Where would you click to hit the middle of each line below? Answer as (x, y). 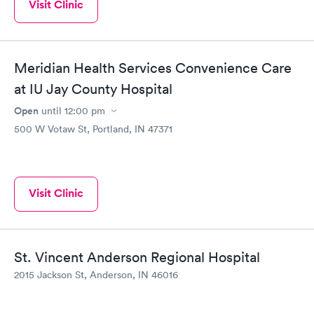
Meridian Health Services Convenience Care (153, 68)
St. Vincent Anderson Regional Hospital (137, 257)
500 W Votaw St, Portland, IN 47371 (93, 129)
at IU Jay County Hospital (93, 89)
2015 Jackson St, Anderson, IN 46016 (96, 274)
